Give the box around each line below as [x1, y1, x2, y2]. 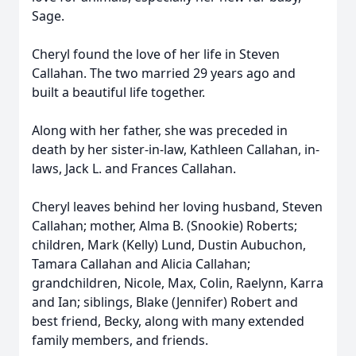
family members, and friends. [32, 331, 208, 349]
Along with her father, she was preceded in [32, 122, 288, 139]
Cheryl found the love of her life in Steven [32, 45, 280, 63]
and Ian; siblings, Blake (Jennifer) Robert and [32, 293, 298, 311]
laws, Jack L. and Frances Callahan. [32, 160, 236, 177]
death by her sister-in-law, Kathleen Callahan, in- [32, 141, 319, 158]
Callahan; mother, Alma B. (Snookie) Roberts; [32, 217, 297, 234]
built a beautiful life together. [32, 83, 205, 101]
